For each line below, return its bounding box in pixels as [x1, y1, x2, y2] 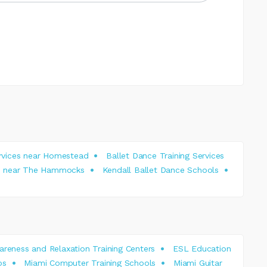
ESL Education [172, 243, 231, 253]
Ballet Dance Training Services [106, 150, 225, 160]
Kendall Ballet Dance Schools [102, 164, 219, 175]
